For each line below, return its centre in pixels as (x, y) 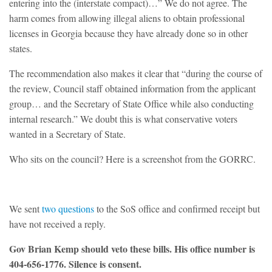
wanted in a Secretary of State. (67, 134)
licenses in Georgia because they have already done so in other (128, 33)
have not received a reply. (57, 223)
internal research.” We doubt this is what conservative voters (123, 118)
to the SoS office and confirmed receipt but (177, 208)
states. (21, 48)
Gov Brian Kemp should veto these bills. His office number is (132, 248)
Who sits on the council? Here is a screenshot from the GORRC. (132, 158)
